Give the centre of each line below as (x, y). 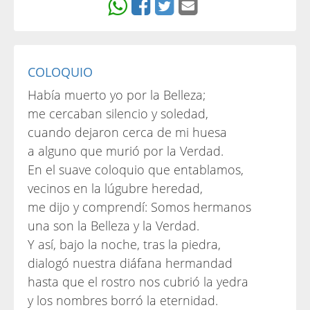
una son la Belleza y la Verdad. (113, 226)
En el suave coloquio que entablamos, (136, 170)
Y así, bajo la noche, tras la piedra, (124, 244)
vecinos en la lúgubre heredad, (115, 188)
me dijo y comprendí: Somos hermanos (139, 207)
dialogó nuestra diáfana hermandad (130, 263)
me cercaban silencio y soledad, (118, 113)
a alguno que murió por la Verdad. (126, 151)
